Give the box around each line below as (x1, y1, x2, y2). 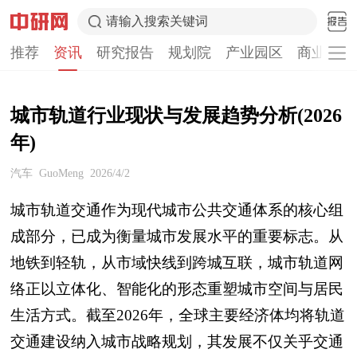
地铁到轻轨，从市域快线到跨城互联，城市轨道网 (10, 254, 343, 271)
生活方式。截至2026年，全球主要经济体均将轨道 (10, 307, 345, 324)
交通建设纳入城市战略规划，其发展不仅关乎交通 (10, 333, 343, 350)
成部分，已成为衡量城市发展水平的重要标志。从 (10, 228, 343, 245)
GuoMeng (39, 167, 84, 179)
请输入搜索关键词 (106, 14, 208, 28)
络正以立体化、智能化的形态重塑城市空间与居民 (10, 280, 343, 297)
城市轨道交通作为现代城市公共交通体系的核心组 (10, 202, 343, 218)
